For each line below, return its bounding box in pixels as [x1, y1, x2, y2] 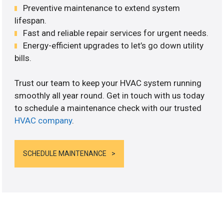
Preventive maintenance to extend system [23, 2, 180, 13]
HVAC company [14, 115, 72, 126]
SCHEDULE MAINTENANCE [23, 149, 107, 157]
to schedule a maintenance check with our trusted [14, 103, 202, 113]
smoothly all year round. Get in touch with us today [14, 90, 205, 101]
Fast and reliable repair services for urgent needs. [23, 27, 209, 38]
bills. [14, 52, 32, 63]
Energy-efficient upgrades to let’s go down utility [23, 40, 204, 50]
